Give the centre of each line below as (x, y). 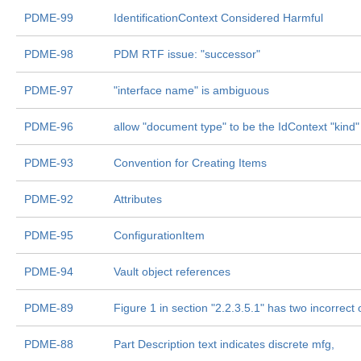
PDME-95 (49, 235)
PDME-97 (49, 90)
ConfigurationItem (159, 235)
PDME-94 (49, 272)
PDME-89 (49, 308)
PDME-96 (49, 127)
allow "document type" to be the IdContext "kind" (237, 127)
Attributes (138, 199)
